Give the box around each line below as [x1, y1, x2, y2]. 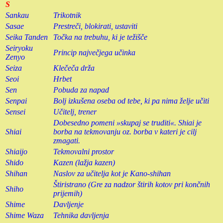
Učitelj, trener [53, 107, 97, 116]
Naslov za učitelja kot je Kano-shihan [53, 169, 171, 178]
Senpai [5, 96, 27, 105]
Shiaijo [5, 147, 27, 156]
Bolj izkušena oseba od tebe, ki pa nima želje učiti [53, 96, 209, 105]
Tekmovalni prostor [53, 147, 114, 156]
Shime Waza [5, 211, 44, 220]
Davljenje [53, 200, 84, 209]
